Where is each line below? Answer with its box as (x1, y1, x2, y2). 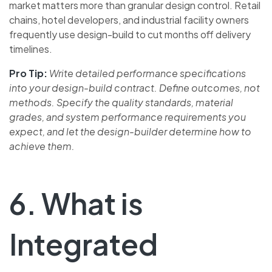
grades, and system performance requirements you (9, 110, 246, 123)
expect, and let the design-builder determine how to (9, 124, 251, 138)
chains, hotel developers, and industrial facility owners (9, 13, 249, 26)
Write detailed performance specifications (49, 66, 246, 80)
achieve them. (9, 139, 75, 152)
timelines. (9, 42, 52, 55)
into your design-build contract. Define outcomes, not (9, 81, 260, 94)
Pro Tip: (9, 66, 47, 80)
